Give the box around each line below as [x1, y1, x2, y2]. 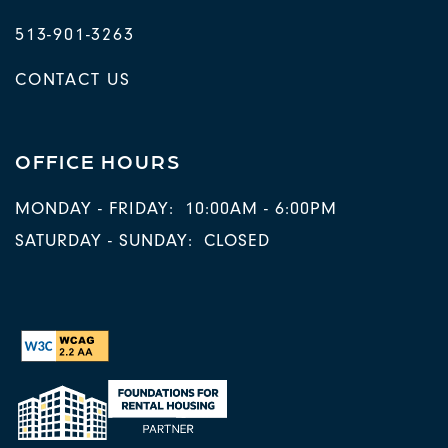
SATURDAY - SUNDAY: [15, 230, 193, 252]
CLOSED [203, 230, 270, 252]
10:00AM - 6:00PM [184, 198, 337, 220]
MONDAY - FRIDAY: [15, 198, 174, 220]
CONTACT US [15, 69, 131, 91]
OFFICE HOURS [15, 148, 181, 174]
